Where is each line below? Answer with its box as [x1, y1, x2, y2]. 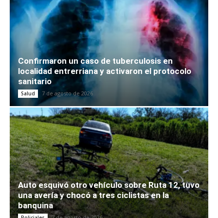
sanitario [18, 76, 52, 87]
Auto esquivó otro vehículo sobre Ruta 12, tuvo [18, 180, 200, 190]
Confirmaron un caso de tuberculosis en [18, 56, 173, 66]
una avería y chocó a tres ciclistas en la [18, 190, 169, 200]
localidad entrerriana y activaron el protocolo [18, 66, 191, 76]
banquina [18, 200, 53, 211]
